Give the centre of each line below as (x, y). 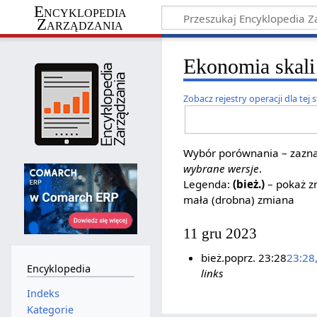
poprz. (240, 257)
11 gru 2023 (220, 234)
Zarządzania (80, 24)
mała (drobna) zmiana (239, 199)
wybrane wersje (221, 168)
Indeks (43, 293)
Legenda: (208, 184)
